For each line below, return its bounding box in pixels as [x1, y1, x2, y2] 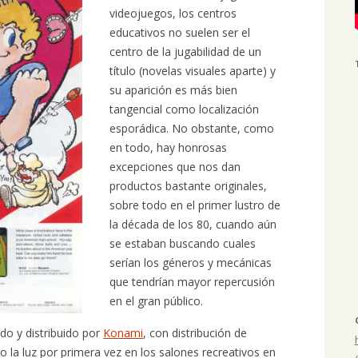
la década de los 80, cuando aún [109, 216, 277, 232]
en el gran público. [109, 292, 204, 308]
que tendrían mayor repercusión [109, 273, 276, 289]
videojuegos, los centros [109, 5, 237, 21]
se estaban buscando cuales [109, 235, 257, 251]
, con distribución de [143, 324, 248, 340]
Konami [103, 324, 144, 340]
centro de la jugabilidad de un [109, 43, 262, 59]
